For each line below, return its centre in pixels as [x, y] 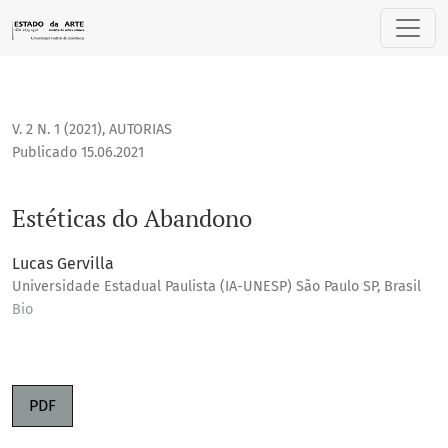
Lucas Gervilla [63, 264]
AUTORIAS [140, 130]
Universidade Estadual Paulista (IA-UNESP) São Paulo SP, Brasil [216, 287]
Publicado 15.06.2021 [78, 153]
